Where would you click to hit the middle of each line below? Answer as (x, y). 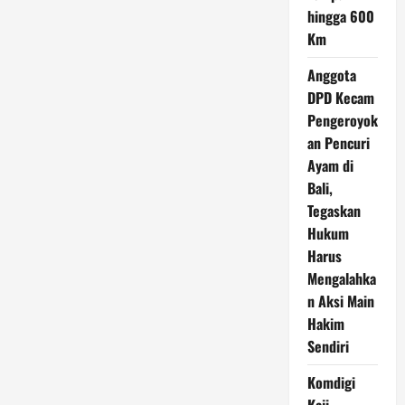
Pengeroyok (342, 120)
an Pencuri (338, 143)
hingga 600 (340, 16)
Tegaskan (334, 211)
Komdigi (331, 382)
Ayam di (330, 165)
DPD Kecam (340, 98)
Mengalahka (341, 278)
